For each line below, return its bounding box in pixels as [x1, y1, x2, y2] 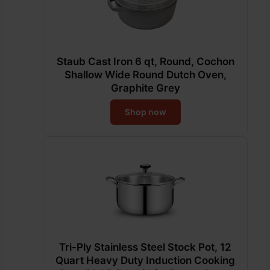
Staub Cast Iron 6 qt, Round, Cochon [56, 55, 234, 67]
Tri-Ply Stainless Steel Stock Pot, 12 [59, 240, 231, 253]
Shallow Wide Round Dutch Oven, [64, 68, 227, 81]
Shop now [124, 106, 166, 117]
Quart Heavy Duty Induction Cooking [55, 254, 235, 266]
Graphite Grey [110, 81, 180, 94]
